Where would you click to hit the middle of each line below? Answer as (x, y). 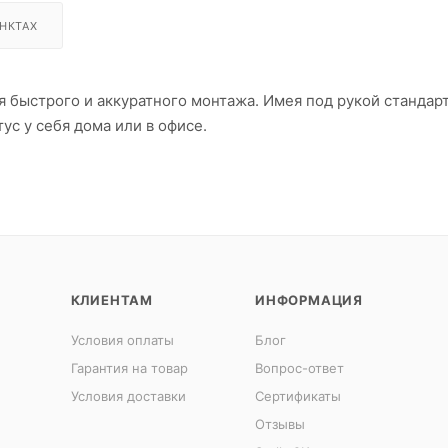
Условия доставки (128, 396)
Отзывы (279, 424)
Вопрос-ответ (299, 368)
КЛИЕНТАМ (112, 300)
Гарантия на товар (129, 368)
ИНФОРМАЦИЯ (308, 300)
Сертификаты (297, 396)
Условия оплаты (122, 340)
